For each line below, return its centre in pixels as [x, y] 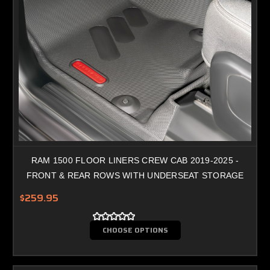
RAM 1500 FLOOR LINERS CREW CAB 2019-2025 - [135, 160]
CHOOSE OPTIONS [135, 230]
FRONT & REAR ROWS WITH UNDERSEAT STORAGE [135, 175]
